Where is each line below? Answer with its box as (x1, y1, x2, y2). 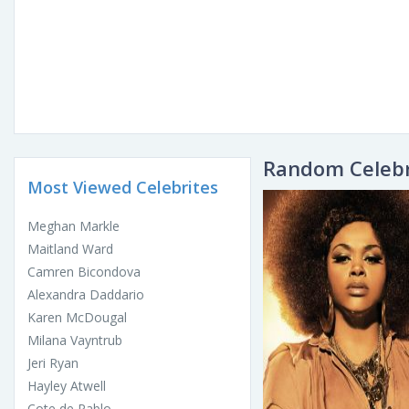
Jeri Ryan (27, 354, 79, 372)
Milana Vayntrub (27, 331, 122, 350)
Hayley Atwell (27, 377, 106, 395)
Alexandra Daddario (27, 286, 144, 304)
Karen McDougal (27, 309, 127, 327)
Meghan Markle (27, 217, 120, 236)
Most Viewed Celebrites (27, 176, 218, 199)
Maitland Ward (27, 240, 113, 258)
